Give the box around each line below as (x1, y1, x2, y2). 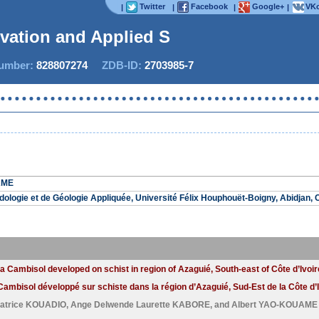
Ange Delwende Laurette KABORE (70, 300, 210, 310)
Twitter (140, 2, 165, 11)
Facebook (191, 2, 228, 11)
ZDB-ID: (88, 59, 145, 71)
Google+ (252, 2, 284, 11)
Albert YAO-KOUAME (231, 300, 318, 310)
